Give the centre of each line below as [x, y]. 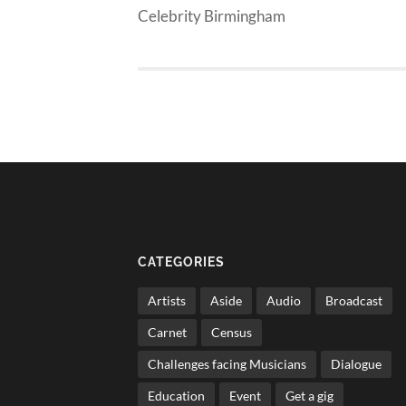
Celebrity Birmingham [212, 16]
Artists [167, 300]
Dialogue [356, 363]
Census [232, 332]
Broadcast [354, 300]
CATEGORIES [181, 261]
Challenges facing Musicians [227, 363]
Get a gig [309, 395]
